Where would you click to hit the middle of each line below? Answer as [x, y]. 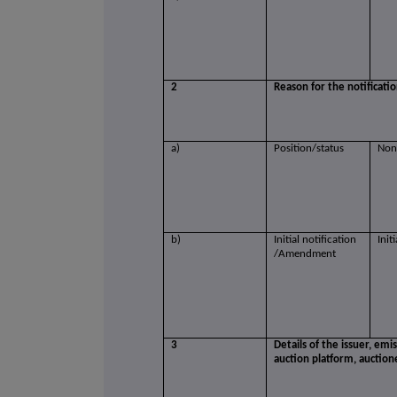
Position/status [308, 149]
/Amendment [304, 254]
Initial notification [315, 240]
